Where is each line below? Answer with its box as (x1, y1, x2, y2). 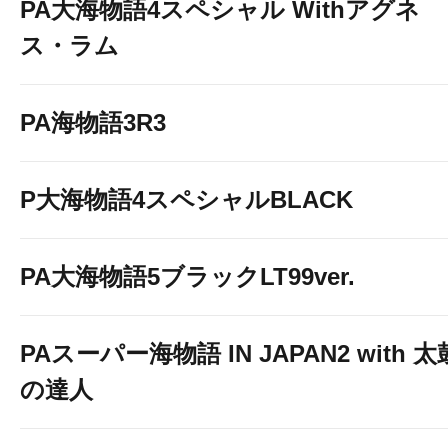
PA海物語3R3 (20, 109, 166, 136)
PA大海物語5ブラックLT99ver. (20, 263, 355, 290)
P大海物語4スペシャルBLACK (20, 186, 353, 213)
